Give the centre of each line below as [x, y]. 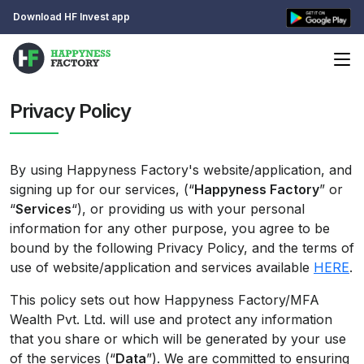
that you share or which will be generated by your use [178, 339]
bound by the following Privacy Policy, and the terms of [182, 248]
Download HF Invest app [71, 16]
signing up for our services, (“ [102, 190]
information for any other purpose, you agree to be [170, 229]
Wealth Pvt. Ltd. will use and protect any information [171, 320]
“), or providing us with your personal [188, 209]
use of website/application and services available [162, 268]
